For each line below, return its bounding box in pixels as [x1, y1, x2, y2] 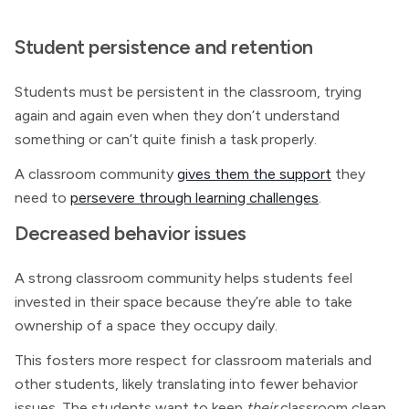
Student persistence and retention [15, 35, 313, 58]
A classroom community [15, 165, 177, 183]
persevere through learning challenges [70, 189, 319, 206]
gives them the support [177, 165, 331, 183]
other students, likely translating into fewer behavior [15, 375, 358, 393]
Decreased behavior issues [15, 221, 246, 245]
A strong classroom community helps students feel [15, 269, 352, 287]
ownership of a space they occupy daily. [15, 317, 278, 334]
